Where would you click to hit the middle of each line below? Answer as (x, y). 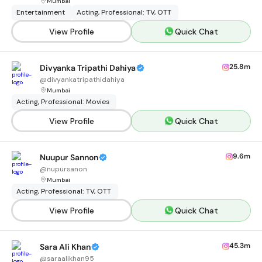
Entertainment (41, 12)
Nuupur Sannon (69, 157)
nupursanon (67, 169)
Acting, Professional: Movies (63, 102)
